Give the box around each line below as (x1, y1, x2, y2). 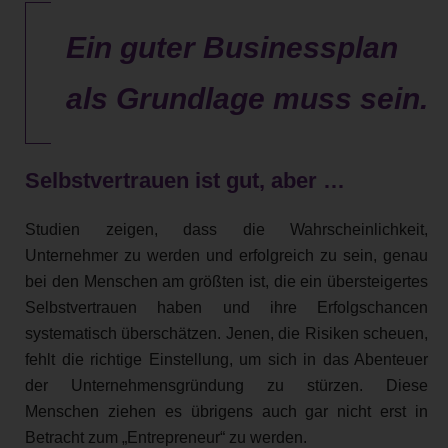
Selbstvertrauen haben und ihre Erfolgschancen (25, 298, 428, 316)
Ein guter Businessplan (66, 31, 398, 65)
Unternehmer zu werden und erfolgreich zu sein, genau (25, 246, 428, 264)
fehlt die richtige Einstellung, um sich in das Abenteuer (25, 350, 428, 368)
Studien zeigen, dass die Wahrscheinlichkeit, (25, 220, 428, 238)
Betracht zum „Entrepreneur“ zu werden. (25, 428, 307, 446)
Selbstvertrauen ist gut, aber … (25, 167, 345, 193)
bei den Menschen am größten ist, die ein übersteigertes (25, 272, 428, 290)
